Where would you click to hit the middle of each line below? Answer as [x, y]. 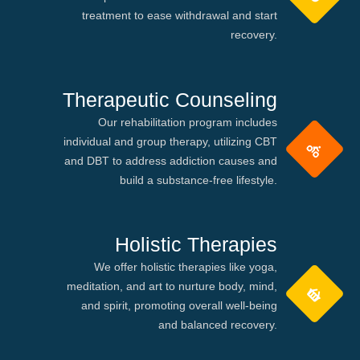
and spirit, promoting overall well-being [179, 306]
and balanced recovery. [218, 325]
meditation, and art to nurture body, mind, [172, 286]
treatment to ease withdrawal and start [180, 16]
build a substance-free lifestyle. [198, 180]
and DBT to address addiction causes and [171, 160]
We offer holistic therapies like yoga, [186, 267]
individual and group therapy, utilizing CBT [170, 141]
